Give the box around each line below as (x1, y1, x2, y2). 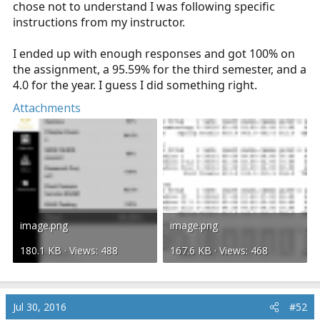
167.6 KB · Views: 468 (170, 244, 268, 257)
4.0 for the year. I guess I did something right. (13, 77, 257, 93)
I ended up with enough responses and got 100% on (13, 46, 295, 61)
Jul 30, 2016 (13, 300, 66, 314)
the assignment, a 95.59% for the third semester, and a (13, 61, 306, 77)
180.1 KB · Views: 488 (20, 244, 118, 257)
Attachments (13, 100, 81, 116)
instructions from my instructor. (13, 14, 185, 30)
